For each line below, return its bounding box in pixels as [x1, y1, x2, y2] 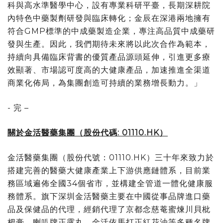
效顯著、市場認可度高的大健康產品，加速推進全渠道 [7, 65, 211, 75]
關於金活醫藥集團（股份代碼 [7, 127, 117, 137]
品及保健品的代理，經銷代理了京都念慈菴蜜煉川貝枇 [7, 204, 211, 214]
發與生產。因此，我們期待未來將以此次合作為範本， [7, 39, 211, 49]
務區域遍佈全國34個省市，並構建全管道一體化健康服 [7, 178, 213, 188]
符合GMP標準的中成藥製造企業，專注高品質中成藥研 [7, 26, 215, 36]
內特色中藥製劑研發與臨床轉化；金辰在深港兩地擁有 [7, 13, 211, 23]
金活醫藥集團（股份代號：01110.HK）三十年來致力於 [7, 152, 214, 162]
